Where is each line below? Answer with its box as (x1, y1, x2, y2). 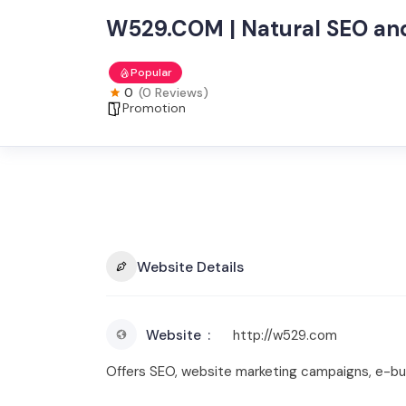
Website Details (137, 256, 244, 276)
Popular (130, 65, 172, 80)
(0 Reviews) (139, 84, 208, 101)
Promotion (122, 100, 186, 116)
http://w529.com (233, 326, 337, 344)
